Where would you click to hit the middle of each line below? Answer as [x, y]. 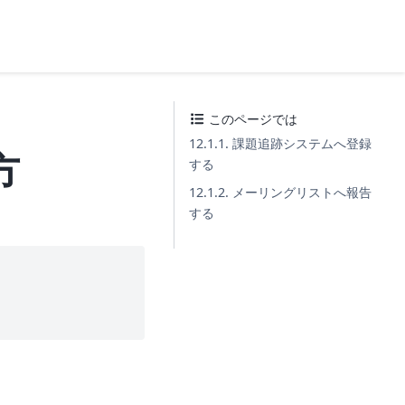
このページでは [251, 119]
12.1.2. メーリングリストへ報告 [280, 192]
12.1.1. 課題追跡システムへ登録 [280, 143]
